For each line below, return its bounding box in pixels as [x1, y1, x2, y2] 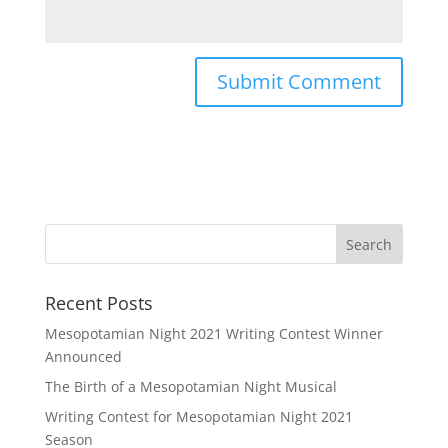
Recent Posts [44, 291, 153, 315]
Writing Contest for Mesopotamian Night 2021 [44, 407, 353, 426]
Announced [44, 347, 122, 366]
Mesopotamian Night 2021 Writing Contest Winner [44, 324, 383, 343]
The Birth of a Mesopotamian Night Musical [44, 377, 337, 396]
